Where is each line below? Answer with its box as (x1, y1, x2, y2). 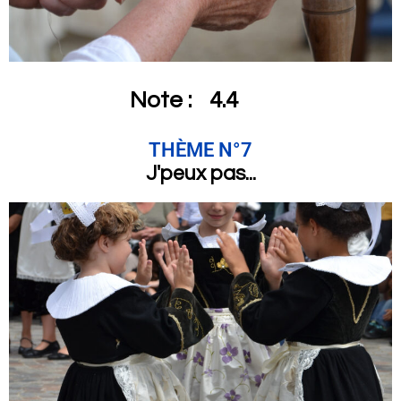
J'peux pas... (145, 162, 256, 184)
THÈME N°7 (149, 138, 252, 161)
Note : (130, 88, 192, 112)
